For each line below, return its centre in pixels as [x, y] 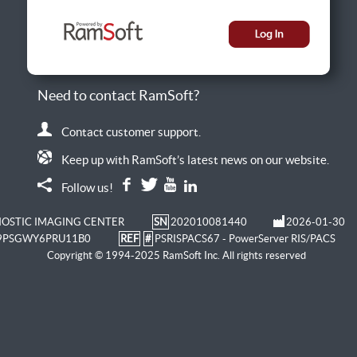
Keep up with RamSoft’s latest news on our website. [191, 159]
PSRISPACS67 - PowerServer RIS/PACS [245, 238]
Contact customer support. [127, 131]
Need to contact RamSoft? [118, 95]
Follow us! [88, 187]
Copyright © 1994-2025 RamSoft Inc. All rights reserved [177, 255]
